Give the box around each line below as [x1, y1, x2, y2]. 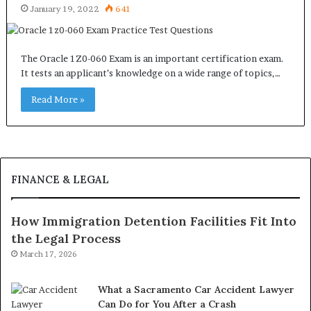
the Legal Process [11, 230, 121, 246]
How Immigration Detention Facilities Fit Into [11, 213, 296, 229]
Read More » [31, 94, 85, 105]
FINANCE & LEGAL [11, 173, 109, 186]
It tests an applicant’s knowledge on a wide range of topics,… [20, 67, 280, 78]
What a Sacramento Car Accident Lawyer [98, 283, 294, 296]
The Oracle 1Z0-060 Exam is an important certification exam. [20, 53, 284, 64]
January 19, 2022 [29, 3, 99, 14]
